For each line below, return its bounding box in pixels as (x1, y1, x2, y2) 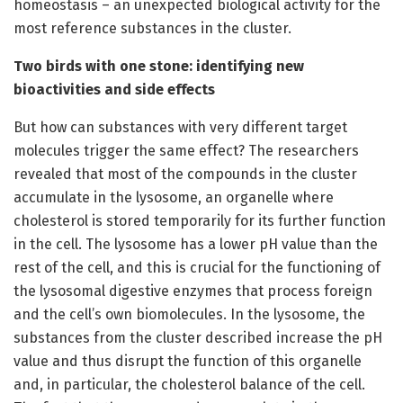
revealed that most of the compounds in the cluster (13, 165, 357, 183)
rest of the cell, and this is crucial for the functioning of (13, 258, 381, 276)
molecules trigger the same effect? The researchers (13, 141, 359, 159)
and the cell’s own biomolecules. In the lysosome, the (13, 305, 365, 323)
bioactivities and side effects (13, 80, 215, 98)
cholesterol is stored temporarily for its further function (13, 211, 386, 229)
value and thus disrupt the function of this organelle (13, 352, 362, 370)
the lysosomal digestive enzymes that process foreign (13, 282, 372, 300)
